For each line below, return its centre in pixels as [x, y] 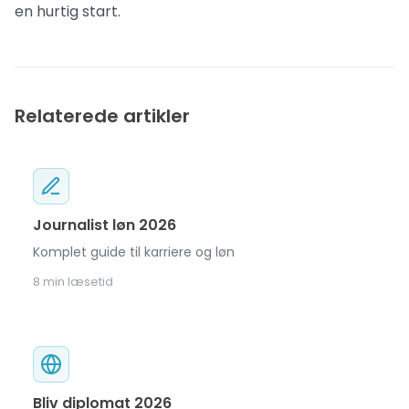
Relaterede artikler [102, 116]
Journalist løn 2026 [105, 225]
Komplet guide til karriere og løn [134, 252]
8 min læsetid [73, 282]
